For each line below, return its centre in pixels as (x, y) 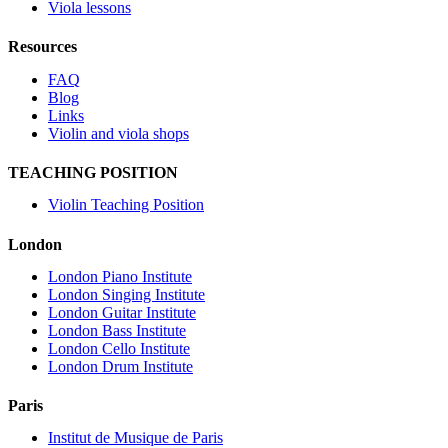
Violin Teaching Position (126, 205)
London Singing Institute (126, 294)
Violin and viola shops (118, 133)
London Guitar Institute (122, 312)
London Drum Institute (120, 366)
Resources (42, 47)
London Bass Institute (117, 330)
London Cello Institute (119, 348)
